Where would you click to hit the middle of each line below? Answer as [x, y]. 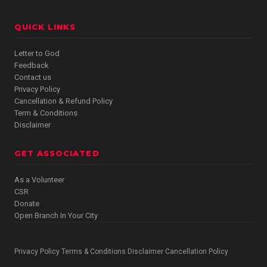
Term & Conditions [46, 113]
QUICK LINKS [45, 27]
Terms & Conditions [94, 251]
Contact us [33, 77]
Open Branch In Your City [56, 215]
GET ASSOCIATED [57, 153]
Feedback [32, 65]
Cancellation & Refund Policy [63, 101]
